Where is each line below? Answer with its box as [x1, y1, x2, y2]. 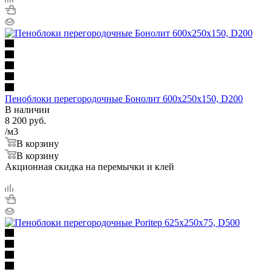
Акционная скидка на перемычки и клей [5, 161, 174, 172]
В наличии [5, 104, 50, 115]
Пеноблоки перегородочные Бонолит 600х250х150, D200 [5, 93, 243, 104]
